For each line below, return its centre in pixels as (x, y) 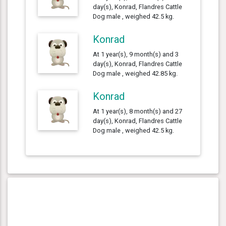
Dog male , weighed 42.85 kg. (135, 73)
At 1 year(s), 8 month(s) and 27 (138, 111)
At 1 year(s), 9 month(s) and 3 (136, 54)
